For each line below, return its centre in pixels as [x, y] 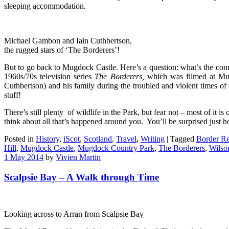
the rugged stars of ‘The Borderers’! [62, 50]
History [48, 139]
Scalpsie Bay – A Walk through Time [82, 177]
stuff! [13, 95]
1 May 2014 [24, 157]
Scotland [98, 139]
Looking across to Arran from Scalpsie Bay [74, 214]
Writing [153, 139]
